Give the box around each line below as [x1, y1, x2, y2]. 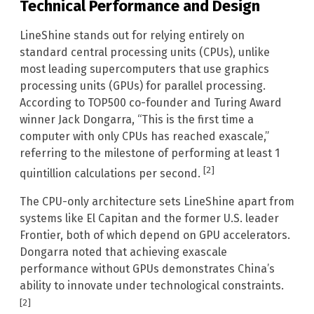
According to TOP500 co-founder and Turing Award [20, 95, 282, 109]
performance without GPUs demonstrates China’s [20, 262, 275, 276]
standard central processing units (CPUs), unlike [20, 45, 270, 59]
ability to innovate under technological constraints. [20, 279, 284, 293]
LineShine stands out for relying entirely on [20, 28, 245, 42]
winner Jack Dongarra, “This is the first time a [20, 112, 254, 126]
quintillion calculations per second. [20, 167, 203, 181]
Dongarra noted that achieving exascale [20, 245, 227, 259]
